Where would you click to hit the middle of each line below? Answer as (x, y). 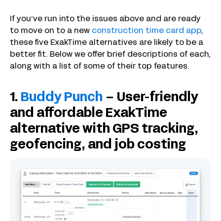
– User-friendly (150, 98)
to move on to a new (51, 31)
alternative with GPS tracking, (104, 129)
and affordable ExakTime (89, 114)
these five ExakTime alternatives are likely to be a (107, 43)
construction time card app (147, 31)
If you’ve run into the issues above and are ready (105, 19)
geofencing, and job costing (98, 145)
